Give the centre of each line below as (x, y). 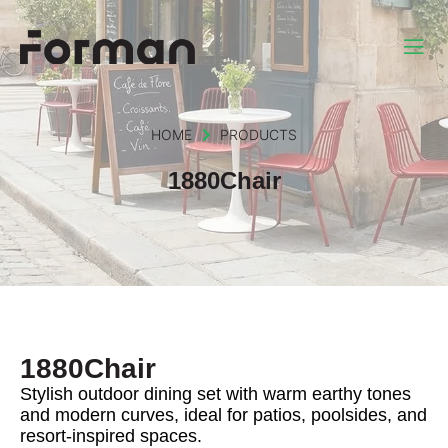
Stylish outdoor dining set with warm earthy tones (215, 394)
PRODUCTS (258, 135)
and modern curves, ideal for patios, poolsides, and (223, 415)
